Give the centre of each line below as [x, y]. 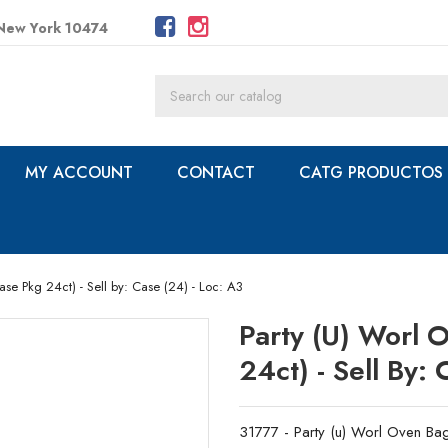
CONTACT [216, 172]
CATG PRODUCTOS [371, 172]
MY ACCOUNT [79, 172]
